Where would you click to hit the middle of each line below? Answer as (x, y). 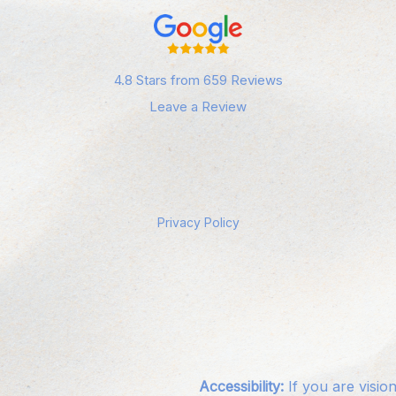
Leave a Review (198, 106)
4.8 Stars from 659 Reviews (198, 80)
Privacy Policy (198, 222)
